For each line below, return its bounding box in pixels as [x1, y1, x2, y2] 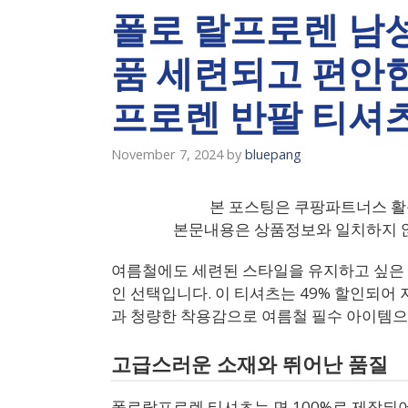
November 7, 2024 [111, 145, 223, 163]
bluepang [245, 145, 301, 163]
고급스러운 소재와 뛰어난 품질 [111, 353, 388, 377]
